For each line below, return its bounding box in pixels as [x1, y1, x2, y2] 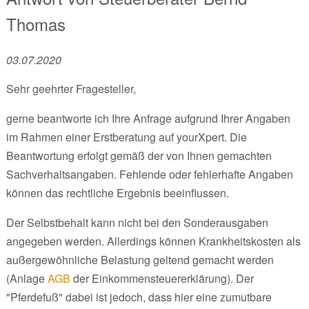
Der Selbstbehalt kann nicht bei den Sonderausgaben [6, 214, 268, 230]
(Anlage [6, 270, 48, 286]
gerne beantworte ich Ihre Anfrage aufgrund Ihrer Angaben [6, 110, 290, 126]
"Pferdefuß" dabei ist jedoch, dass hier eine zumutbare [6, 288, 272, 305]
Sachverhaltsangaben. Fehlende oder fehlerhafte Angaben [6, 166, 293, 182]
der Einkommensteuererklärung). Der [70, 270, 254, 286]
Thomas [6, 11, 66, 36]
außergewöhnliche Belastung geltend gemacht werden [6, 251, 274, 268]
